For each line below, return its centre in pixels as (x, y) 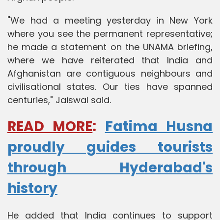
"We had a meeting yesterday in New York (110, 20)
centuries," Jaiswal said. (59, 100)
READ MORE (50, 126)
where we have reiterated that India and (110, 60)
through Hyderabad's (110, 167)
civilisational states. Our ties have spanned (110, 86)
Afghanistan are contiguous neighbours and (110, 73)
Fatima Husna (159, 126)
